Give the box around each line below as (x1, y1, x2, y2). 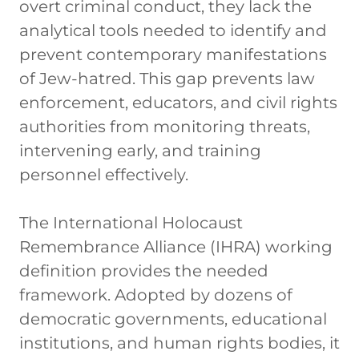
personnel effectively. (19, 164, 188, 184)
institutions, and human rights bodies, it (19, 333, 340, 353)
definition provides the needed (19, 260, 268, 280)
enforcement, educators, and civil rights (19, 92, 337, 112)
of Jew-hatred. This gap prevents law (19, 68, 315, 88)
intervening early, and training (19, 140, 261, 160)
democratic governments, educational (19, 309, 327, 329)
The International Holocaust (19, 212, 243, 232)
